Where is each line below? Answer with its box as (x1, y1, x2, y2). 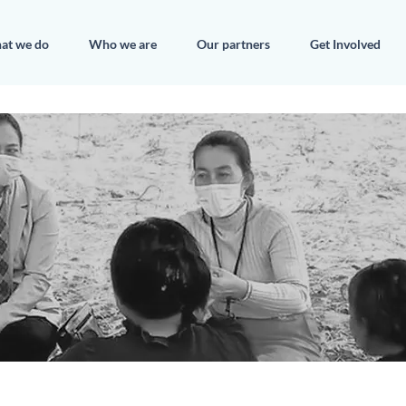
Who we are (89, 36, 157, 52)
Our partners (197, 36, 270, 52)
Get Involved (310, 36, 381, 52)
